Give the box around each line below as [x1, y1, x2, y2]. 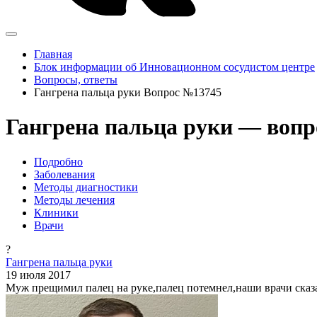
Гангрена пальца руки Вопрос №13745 [34, 86, 221, 98]
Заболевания [34, 168, 95, 180]
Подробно [34, 155, 83, 168]
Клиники [34, 206, 79, 219]
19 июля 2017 [6, 268, 71, 281]
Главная [34, 48, 72, 60]
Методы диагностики [34, 180, 138, 193]
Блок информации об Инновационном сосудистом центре [34, 61, 315, 73]
